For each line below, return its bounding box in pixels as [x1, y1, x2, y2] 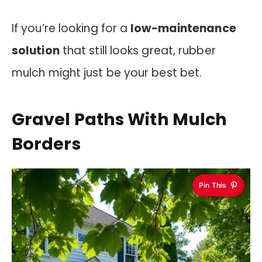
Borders [12, 132, 81, 156]
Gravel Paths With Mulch [12, 107, 227, 131]
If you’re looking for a [12, 20, 131, 37]
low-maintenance [130, 20, 236, 37]
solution [12, 43, 60, 59]
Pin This [199, 180, 226, 189]
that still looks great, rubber [59, 43, 216, 59]
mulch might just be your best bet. [12, 65, 202, 81]
